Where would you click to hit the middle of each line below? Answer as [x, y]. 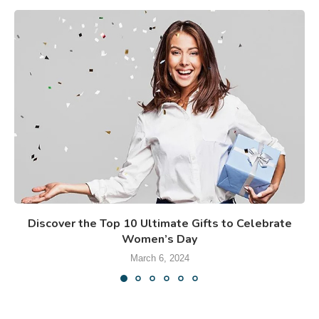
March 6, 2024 [159, 258]
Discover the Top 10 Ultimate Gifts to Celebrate [159, 224]
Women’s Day [159, 240]
